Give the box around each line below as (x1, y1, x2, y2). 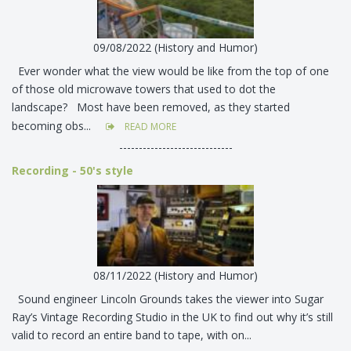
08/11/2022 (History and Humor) (93, 268, 258, 284)
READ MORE (122, 120, 176, 134)
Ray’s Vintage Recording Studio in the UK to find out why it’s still (12, 309, 333, 325)
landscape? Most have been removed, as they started (12, 100, 290, 115)
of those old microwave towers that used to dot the (12, 81, 276, 97)
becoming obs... (12, 118, 94, 133)
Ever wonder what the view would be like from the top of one (12, 63, 329, 79)
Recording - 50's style (12, 163, 133, 179)
